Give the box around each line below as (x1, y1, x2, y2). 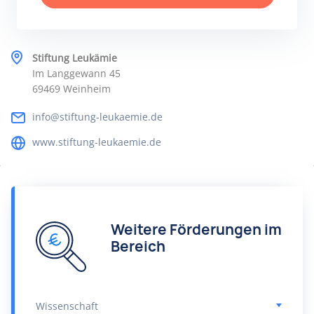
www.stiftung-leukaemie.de (32, 135, 161, 149)
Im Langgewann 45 (32, 67, 121, 80)
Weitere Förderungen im (111, 220, 282, 239)
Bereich (111, 237, 165, 256)
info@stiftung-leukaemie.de (32, 110, 163, 123)
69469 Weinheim (32, 82, 111, 95)
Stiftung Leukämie (32, 51, 117, 64)
